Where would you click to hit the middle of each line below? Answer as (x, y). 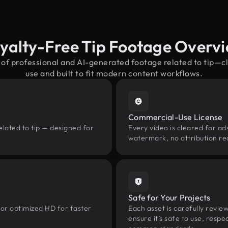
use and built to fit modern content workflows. (114, 73)
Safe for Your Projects (169, 197)
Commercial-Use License (176, 117)
